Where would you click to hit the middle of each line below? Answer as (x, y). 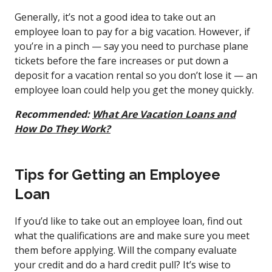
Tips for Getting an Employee (117, 174)
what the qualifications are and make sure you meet (132, 235)
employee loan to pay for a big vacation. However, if (132, 31)
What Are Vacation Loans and (164, 114)
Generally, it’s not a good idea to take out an (115, 17)
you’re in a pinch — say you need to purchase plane (131, 46)
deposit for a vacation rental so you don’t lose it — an (136, 75)
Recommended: (53, 114)
